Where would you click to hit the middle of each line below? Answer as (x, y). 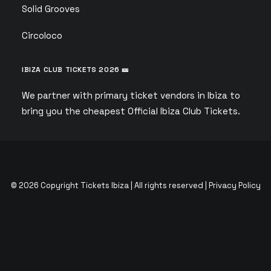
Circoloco (42, 35)
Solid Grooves (51, 9)
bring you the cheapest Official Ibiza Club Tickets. (131, 111)
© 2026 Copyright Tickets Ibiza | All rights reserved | (109, 185)
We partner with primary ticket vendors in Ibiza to (131, 95)
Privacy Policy (234, 185)
